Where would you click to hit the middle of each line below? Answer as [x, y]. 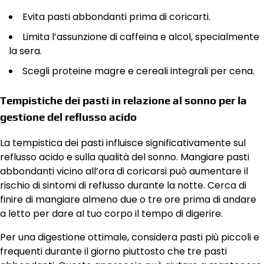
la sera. [25, 51]
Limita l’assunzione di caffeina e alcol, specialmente [141, 37]
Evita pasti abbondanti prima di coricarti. [116, 16]
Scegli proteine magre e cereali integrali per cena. [138, 71]
